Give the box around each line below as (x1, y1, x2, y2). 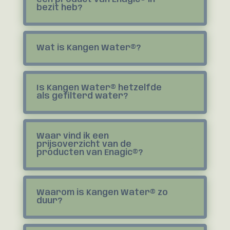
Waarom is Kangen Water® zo (36, 188, 168, 197)
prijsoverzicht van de (36, 140, 131, 149)
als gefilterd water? (36, 92, 128, 101)
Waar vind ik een (36, 132, 109, 141)
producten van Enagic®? (36, 148, 143, 157)
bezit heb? (36, 4, 82, 12)
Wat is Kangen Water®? (36, 44, 141, 52)
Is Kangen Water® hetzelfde (36, 84, 162, 92)
